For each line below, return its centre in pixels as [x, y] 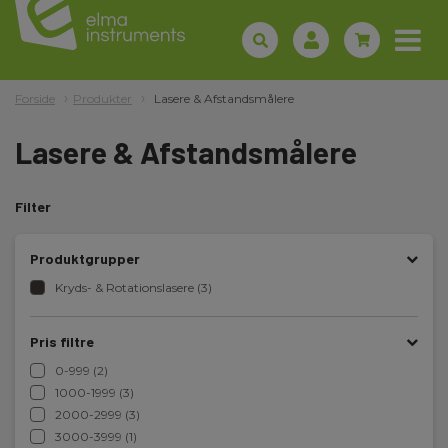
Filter [33, 206]
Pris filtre [62, 341]
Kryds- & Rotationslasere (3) [133, 287]
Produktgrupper [85, 258]
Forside [35, 98]
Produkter [102, 98]
